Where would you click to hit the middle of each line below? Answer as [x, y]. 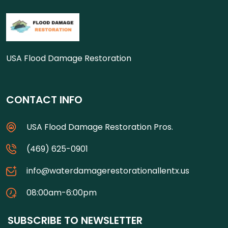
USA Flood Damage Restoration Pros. [100, 127]
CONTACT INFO [44, 100]
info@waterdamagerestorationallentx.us [108, 171]
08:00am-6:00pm [62, 193]
